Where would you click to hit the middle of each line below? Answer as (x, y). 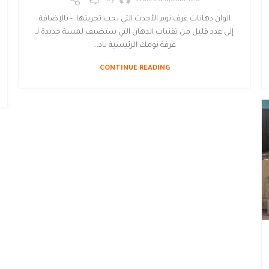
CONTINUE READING (134, 68)
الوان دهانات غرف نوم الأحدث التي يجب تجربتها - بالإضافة (134, 19)
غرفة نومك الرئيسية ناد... (134, 45)
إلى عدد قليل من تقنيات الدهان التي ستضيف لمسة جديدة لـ (134, 32)
